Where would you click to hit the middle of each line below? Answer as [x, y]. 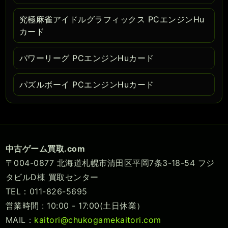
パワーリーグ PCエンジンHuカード [87, 58]
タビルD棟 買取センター [52, 177]
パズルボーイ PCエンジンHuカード [87, 84]
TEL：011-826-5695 [47, 191]
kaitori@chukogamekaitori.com [98, 220]
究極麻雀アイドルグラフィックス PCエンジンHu [112, 19]
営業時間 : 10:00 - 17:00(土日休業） [75, 205]
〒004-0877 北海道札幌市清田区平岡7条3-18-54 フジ [110, 163]
